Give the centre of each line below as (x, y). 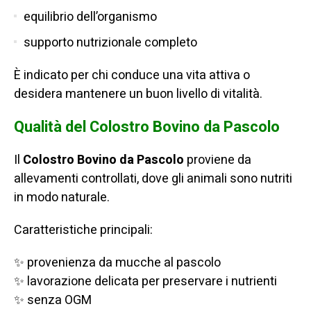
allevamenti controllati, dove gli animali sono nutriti (153, 179)
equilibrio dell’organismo (90, 17)
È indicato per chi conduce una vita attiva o (132, 76)
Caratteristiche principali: (83, 230)
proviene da (218, 160)
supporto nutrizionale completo (110, 43)
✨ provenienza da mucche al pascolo (117, 263)
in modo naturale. (62, 198)
